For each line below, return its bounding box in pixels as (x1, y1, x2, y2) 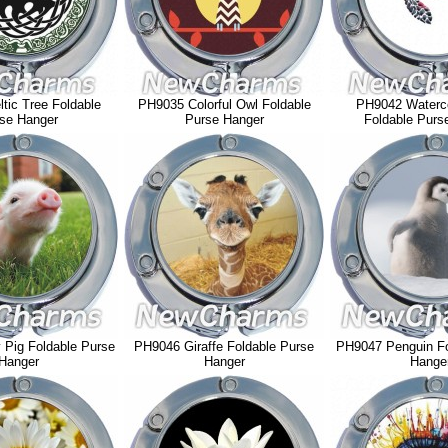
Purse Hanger (184, 112, 264, 127)
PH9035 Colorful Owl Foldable (137, 97, 311, 112)
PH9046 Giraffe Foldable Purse (134, 339, 314, 354)
